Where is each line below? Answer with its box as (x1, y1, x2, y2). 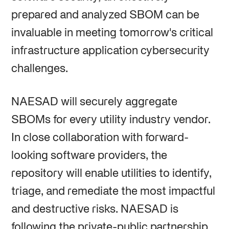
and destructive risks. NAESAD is (11, 204, 178, 215)
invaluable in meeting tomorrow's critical (11, 28, 213, 38)
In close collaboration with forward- (11, 132, 189, 143)
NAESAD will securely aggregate (11, 97, 177, 107)
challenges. (11, 63, 68, 74)
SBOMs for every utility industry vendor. (11, 114, 211, 125)
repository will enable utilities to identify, (11, 168, 212, 179)
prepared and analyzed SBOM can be (11, 10, 199, 20)
